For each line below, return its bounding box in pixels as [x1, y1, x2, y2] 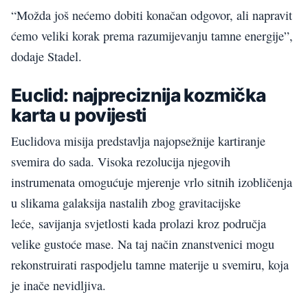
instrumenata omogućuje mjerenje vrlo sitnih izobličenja [11, 173, 292, 190]
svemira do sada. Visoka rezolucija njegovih [11, 153, 230, 170]
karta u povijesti [11, 104, 146, 126]
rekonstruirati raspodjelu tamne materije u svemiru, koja [11, 256, 289, 273]
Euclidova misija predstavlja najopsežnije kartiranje [11, 132, 265, 149]
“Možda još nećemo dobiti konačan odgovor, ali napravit [11, 6, 292, 23]
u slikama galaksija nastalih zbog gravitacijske [11, 194, 241, 211]
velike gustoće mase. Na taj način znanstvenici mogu [11, 235, 274, 252]
